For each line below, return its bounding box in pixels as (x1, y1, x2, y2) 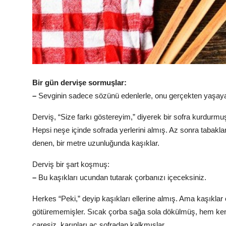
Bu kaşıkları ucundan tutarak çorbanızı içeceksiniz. (38, 173, 206, 182)
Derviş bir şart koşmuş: (32, 160, 109, 169)
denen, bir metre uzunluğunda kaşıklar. (32, 139, 159, 148)
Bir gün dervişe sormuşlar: (32, 78, 127, 87)
